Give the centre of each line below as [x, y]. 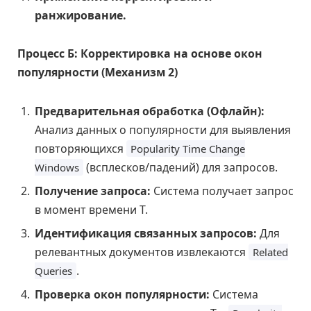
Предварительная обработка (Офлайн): [150, 111]
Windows [57, 168]
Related [270, 252]
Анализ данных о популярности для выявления [163, 130]
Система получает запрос [222, 191]
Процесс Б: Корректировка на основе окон [140, 54]
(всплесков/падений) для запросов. [180, 168]
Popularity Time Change [188, 149]
